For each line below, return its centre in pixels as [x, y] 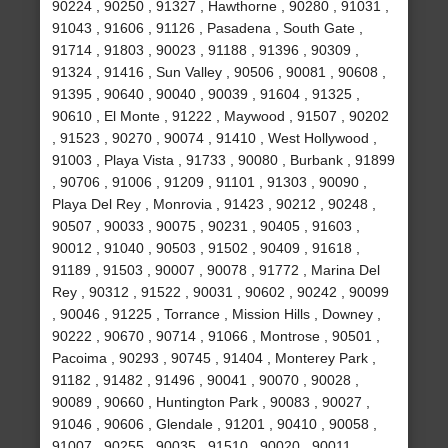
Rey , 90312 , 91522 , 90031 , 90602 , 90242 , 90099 [221, 292]
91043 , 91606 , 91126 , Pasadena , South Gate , [208, 28]
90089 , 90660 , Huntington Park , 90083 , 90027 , [211, 402]
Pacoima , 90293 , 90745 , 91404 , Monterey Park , [214, 358]
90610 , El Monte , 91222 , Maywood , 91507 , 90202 [221, 116]
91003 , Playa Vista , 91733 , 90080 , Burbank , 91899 [224, 160]
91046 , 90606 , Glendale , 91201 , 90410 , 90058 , [215, 424]
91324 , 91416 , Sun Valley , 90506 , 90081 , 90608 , [219, 72]
